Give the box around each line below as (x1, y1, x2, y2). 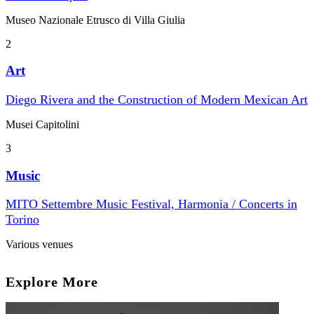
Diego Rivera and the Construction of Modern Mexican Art (6, 93, 308, 107)
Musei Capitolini (6, 118, 79, 131)
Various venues (6, 238, 73, 251)
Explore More (6, 274, 98, 290)
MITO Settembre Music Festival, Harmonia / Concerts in (6, 197, 297, 212)
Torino (6, 212, 39, 227)
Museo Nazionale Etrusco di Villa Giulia (6, 13, 185, 26)
